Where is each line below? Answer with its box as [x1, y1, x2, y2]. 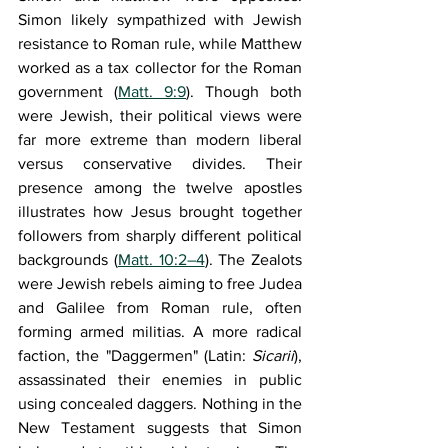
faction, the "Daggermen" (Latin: [18, 347, 252, 364]
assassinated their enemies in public [18, 371, 302, 388]
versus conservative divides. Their [18, 155, 302, 172]
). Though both [186, 83, 302, 100]
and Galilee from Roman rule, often [18, 299, 302, 316]
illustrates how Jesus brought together [18, 203, 302, 220]
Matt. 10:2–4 [117, 251, 205, 268]
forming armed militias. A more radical [18, 323, 302, 340]
